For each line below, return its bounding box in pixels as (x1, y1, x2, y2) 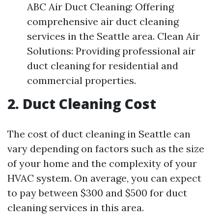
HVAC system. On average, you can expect (7, 172, 201, 184)
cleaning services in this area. (7, 201, 144, 214)
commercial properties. (27, 74, 136, 86)
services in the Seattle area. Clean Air (27, 30, 200, 42)
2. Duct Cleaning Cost (7, 94, 156, 113)
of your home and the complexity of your (7, 157, 197, 169)
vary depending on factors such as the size (7, 142, 204, 155)
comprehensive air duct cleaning (27, 15, 179, 27)
